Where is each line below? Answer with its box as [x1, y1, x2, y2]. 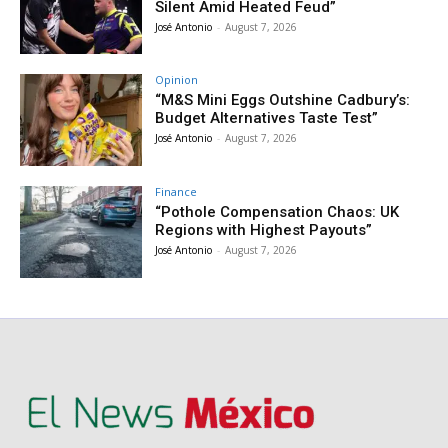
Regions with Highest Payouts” [155, 221, 373, 240]
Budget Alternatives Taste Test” [155, 109, 379, 128]
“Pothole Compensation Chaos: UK [155, 203, 400, 222]
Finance [155, 184, 198, 200]
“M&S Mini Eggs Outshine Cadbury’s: [155, 91, 411, 110]
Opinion [155, 72, 199, 88]
